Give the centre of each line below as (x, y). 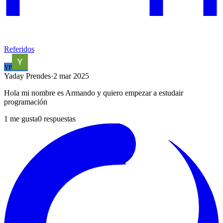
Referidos (19, 49)
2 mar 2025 (71, 76)
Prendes (38, 76)
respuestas (59, 118)
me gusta (23, 118)
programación (26, 102)
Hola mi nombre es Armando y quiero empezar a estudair (94, 93)
